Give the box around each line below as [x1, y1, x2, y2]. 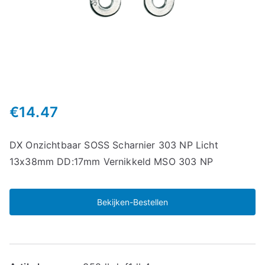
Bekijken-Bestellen [97, 196, 168, 207]
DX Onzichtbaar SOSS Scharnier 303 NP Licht [9, 138, 218, 151]
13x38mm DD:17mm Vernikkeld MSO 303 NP [9, 155, 213, 167]
